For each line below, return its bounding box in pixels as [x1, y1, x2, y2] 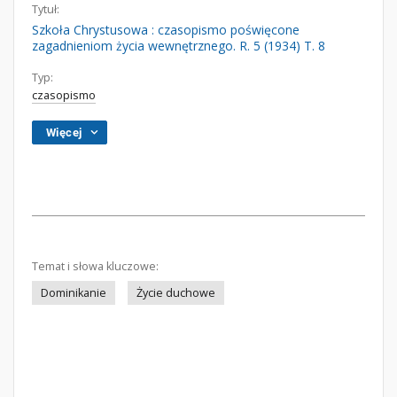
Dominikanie [41, 285, 106, 300]
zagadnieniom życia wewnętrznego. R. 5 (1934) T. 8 [32, 37, 325, 54]
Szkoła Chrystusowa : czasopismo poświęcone [32, 21, 300, 38]
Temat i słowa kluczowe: [32, 259, 159, 274]
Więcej [46, 126, 82, 139]
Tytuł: [32, 2, 59, 17]
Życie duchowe [136, 285, 215, 300]
